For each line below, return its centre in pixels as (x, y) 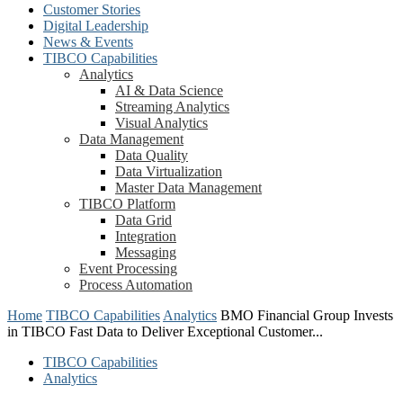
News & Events (88, 42)
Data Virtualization (169, 171)
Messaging (146, 252)
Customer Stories (92, 9)
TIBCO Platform (127, 204)
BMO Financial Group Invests (307, 315)
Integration (146, 236)
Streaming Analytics (172, 107)
